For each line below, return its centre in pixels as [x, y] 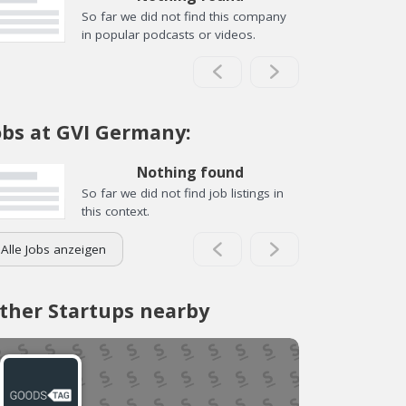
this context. [116, 211]
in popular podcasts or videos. [169, 34]
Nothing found [190, 172]
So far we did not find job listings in [183, 193]
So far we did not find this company [184, 16]
